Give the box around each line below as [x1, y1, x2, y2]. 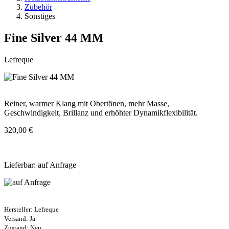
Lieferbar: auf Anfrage [4, 160, 76, 169]
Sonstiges [25, 11, 55, 20]
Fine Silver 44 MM [4, 31, 104, 44]
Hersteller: [4, 205, 34, 213]
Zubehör [25, 2, 52, 11]
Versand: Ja [4, 214, 35, 222]
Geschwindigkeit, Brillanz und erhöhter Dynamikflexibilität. [4, 108, 198, 117]
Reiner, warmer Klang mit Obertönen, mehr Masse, [4, 99, 169, 108]
